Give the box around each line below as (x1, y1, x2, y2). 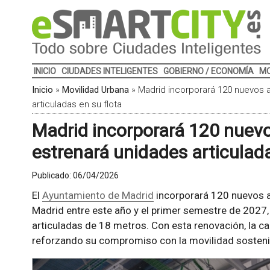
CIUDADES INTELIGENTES (61, 66, 158, 76)
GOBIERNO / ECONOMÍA (163, 66, 254, 76)
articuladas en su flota (31, 99, 122, 110)
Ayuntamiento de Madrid (42, 189, 154, 201)
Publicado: (31, 171, 73, 180)
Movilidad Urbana (61, 84, 129, 95)
